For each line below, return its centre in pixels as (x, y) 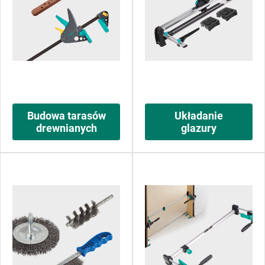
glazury (199, 128)
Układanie (199, 116)
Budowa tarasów (66, 116)
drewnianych (66, 128)
